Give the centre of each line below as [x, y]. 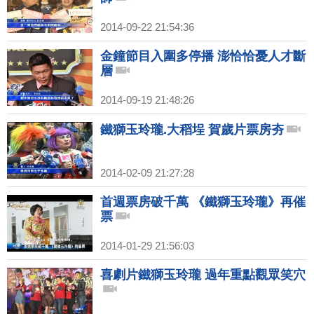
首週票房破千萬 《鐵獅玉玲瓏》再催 [203, 202]
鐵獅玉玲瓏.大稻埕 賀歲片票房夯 [192, 130]
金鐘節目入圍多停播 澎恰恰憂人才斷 [203, 56]
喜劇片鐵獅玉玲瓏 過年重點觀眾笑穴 [203, 275]
